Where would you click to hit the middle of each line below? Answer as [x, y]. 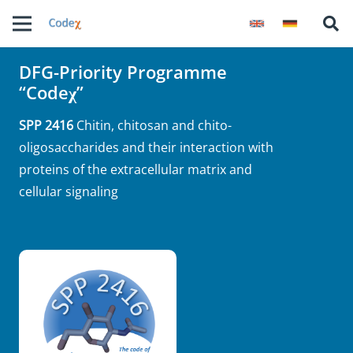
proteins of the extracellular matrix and [136, 169]
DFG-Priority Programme [123, 72]
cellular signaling [69, 191]
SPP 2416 [48, 125]
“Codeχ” [51, 93]
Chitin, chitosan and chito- [154, 125]
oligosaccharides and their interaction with [146, 147]
